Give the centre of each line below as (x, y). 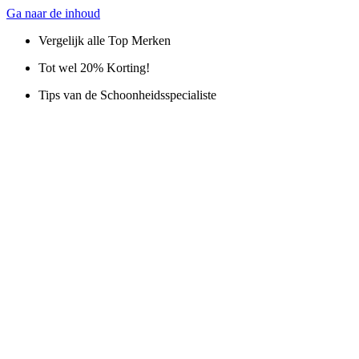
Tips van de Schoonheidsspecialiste (127, 95)
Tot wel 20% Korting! (94, 68)
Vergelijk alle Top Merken (105, 40)
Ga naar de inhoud (53, 13)
